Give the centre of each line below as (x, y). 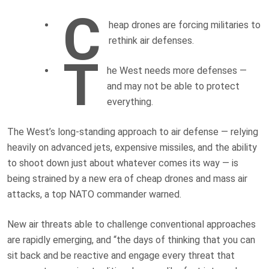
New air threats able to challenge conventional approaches (131, 224)
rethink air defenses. (151, 41)
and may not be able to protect (173, 86)
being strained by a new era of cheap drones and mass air (127, 179)
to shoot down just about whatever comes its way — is (123, 163)
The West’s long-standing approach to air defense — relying (133, 132)
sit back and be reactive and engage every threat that (121, 255)
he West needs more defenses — (177, 71)
